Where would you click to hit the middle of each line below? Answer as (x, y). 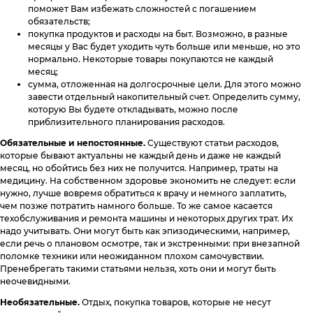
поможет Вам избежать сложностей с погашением (142, 8)
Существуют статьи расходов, (212, 143)
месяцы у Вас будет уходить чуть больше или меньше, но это (164, 46)
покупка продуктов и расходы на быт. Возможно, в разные (158, 34)
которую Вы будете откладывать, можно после (133, 109)
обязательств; (59, 21)
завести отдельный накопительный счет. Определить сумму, (164, 96)
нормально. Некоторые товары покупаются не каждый (151, 59)
